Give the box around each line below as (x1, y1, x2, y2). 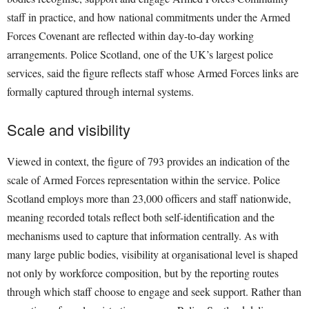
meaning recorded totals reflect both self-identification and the (7, 210, 275, 225)
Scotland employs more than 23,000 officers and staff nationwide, (7, 191, 291, 206)
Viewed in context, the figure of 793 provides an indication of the (7, 154, 290, 169)
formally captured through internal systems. (7, 84, 194, 99)
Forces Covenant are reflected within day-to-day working (7, 28, 254, 43)
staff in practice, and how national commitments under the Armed (7, 10, 290, 25)
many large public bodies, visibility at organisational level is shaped (7, 247, 298, 262)
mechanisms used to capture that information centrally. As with (7, 228, 279, 243)
